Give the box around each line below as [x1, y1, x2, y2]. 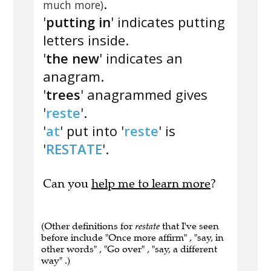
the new [46, 49, 99, 68]
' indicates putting [111, 13, 225, 31]
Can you [43, 176, 91, 192]
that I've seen [160, 220, 219, 232]
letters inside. [43, 31, 129, 50]
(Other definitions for [41, 220, 135, 232]
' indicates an [99, 49, 183, 68]
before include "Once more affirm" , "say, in [41, 232, 224, 244]
